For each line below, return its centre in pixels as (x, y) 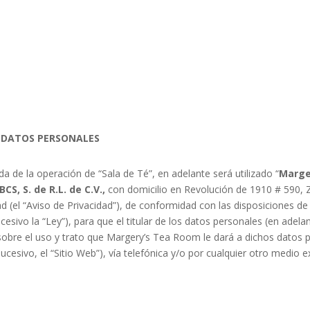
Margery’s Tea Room (154, 237)
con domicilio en (146, 190)
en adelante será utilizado (217, 174)
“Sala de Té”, (127, 174)
